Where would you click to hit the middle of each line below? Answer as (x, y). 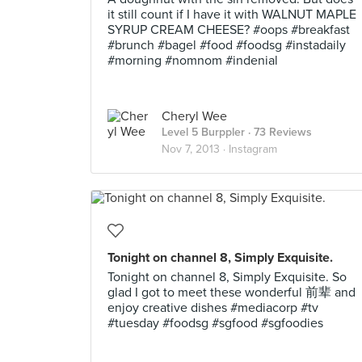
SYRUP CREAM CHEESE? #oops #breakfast (229, 30)
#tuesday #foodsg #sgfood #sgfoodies (215, 323)
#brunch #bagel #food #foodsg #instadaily (227, 45)
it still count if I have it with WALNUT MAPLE (232, 15)
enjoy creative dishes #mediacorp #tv (213, 308)
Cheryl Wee (194, 116)
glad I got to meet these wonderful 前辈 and (232, 293)
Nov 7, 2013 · (195, 149)
